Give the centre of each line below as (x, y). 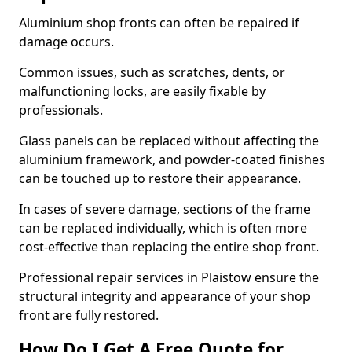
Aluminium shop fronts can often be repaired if (159, 23)
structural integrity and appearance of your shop (165, 296)
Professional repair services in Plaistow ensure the (169, 277)
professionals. (62, 110)
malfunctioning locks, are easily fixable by (142, 91)
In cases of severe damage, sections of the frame (165, 209)
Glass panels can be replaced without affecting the (169, 141)
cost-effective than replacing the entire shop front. (170, 247)
